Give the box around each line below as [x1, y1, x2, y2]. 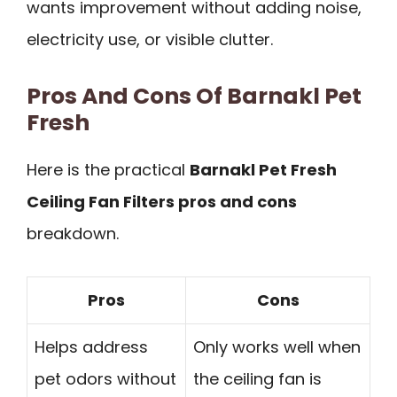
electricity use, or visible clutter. [27, 28, 273, 51]
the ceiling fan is [193, 368, 322, 391]
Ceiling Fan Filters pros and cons [27, 190, 297, 213]
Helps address [35, 336, 148, 359]
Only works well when [193, 336, 361, 359]
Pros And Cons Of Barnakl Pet [27, 80, 362, 112]
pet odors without [35, 368, 176, 391]
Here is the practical [27, 158, 190, 181]
